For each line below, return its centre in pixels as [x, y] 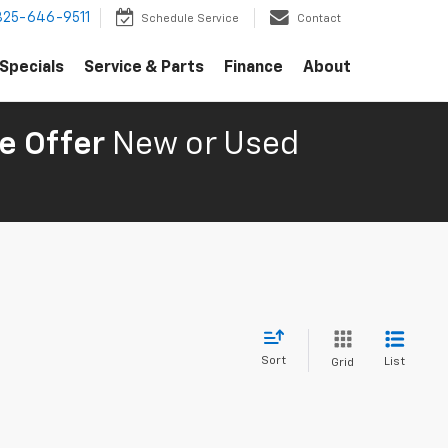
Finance [253, 68]
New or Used [205, 145]
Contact [319, 19]
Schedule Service [190, 19]
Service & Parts [144, 68]
